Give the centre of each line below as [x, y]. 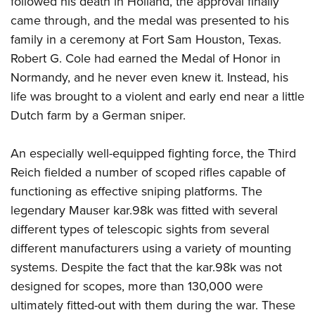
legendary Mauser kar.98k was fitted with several [144, 210]
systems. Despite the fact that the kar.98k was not [146, 267]
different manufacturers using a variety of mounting [151, 248]
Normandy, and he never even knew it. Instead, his [149, 77]
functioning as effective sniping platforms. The [136, 191]
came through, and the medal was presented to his [150, 20]
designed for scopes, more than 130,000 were [137, 286]
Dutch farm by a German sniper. [98, 115]
